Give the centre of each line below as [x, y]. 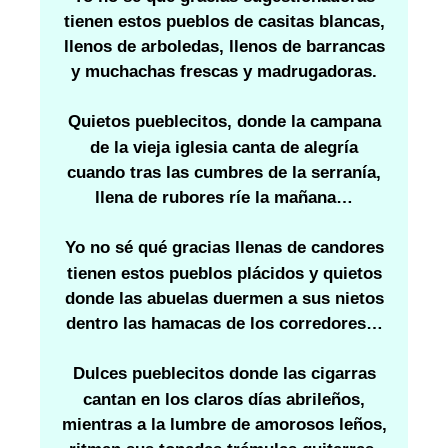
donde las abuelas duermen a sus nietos [224, 298]
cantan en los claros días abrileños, [224, 399]
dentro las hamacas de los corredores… [224, 323]
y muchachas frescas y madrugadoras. [224, 72]
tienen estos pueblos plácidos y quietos [224, 273]
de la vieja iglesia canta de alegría [224, 147]
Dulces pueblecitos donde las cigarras [224, 374]
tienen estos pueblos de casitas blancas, [224, 21]
